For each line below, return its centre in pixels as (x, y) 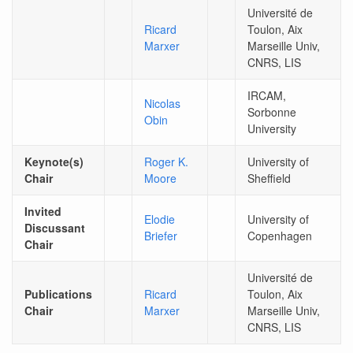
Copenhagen (280, 235)
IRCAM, (267, 95)
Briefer (161, 235)
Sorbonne (272, 111)
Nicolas (162, 103)
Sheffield (269, 178)
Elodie (160, 219)
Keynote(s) (54, 161)
